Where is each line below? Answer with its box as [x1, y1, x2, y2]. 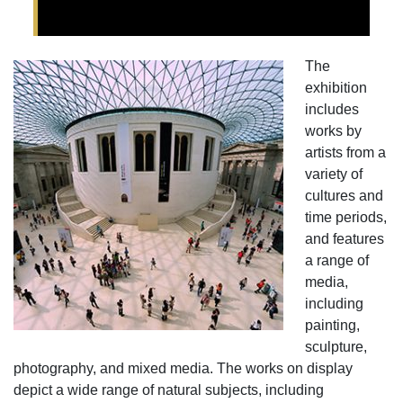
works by [305, 123, 362, 139]
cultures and [305, 188, 383, 203]
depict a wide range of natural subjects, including [13, 382, 324, 398]
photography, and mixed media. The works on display [13, 361, 353, 376]
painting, [305, 318, 360, 333]
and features [305, 231, 384, 246]
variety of [305, 166, 363, 182]
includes [305, 102, 359, 117]
